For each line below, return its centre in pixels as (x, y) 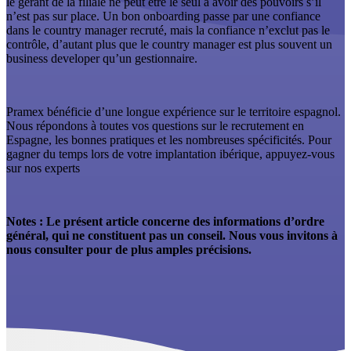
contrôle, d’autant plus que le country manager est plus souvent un (169, 44)
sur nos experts (43, 168)
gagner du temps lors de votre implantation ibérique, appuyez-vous (170, 154)
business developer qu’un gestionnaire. (102, 58)
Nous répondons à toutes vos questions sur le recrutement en (155, 125)
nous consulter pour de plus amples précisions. (129, 249)
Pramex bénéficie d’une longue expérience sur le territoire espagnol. (174, 111)
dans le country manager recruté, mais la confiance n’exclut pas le (168, 30)
